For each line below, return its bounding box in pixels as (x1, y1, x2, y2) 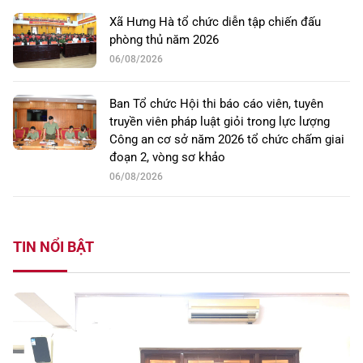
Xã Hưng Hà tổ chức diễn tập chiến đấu (109, 15, 321, 30)
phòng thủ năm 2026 (109, 32, 219, 48)
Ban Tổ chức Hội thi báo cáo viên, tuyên (109, 96, 323, 112)
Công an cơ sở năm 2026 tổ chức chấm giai (109, 132, 344, 147)
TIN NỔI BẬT (13, 238, 94, 256)
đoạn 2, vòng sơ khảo (109, 150, 225, 165)
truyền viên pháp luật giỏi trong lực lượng (109, 114, 330, 130)
